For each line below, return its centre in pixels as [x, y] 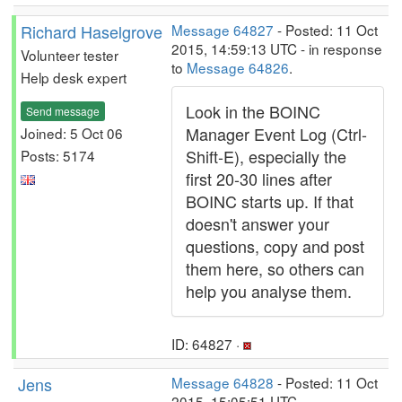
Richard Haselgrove [92, 31]
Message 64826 [238, 67]
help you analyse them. [269, 291]
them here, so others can [275, 268]
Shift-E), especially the [266, 156]
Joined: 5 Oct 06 [72, 132]
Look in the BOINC [253, 111]
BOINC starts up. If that [270, 201]
